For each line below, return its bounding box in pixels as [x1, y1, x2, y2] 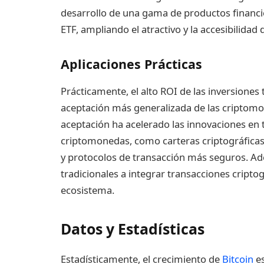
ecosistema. [61, 183, 114, 197]
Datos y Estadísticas [61, 219, 204, 239]
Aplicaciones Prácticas [61, 55, 202, 72]
